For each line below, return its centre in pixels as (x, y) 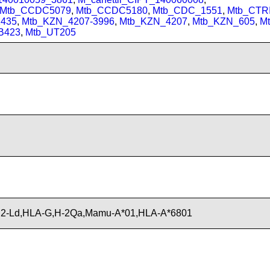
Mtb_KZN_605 (224, 21)
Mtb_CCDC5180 (112, 11)
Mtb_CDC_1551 (187, 11)
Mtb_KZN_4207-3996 (68, 21)
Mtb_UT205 (51, 32)
